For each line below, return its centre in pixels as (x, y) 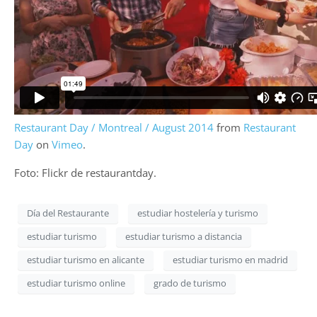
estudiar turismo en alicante (86, 260)
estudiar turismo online (76, 283)
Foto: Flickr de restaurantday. (85, 172)
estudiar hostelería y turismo (198, 213)
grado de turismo (190, 283)
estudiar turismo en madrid (230, 260)
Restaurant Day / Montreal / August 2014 (114, 127)
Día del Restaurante (68, 213)
